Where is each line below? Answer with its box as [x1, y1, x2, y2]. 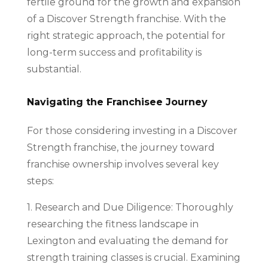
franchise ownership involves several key [26, 158, 219, 170]
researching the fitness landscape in [26, 218, 199, 230]
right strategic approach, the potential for [26, 29, 226, 41]
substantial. [26, 63, 81, 75]
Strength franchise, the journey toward [26, 141, 215, 153]
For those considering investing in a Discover [26, 124, 237, 136]
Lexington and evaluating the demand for [26, 234, 229, 246]
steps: [26, 175, 54, 187]
